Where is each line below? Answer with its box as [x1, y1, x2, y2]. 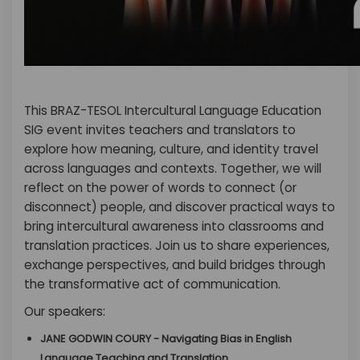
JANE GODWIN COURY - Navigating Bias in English [40, 331, 292, 346]
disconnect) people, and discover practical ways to [24, 198, 335, 215]
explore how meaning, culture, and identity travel [24, 141, 318, 157]
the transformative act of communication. [24, 276, 280, 292]
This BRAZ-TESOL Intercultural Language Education [24, 102, 321, 119]
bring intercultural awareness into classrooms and [24, 218, 324, 235]
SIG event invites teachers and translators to [24, 121, 296, 138]
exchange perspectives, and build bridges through [24, 256, 325, 273]
